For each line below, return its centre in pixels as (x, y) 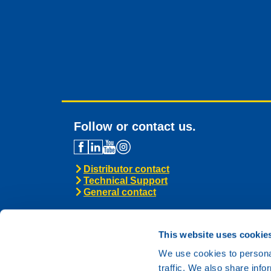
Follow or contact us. (135, 126)
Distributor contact (126, 169)
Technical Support (126, 180)
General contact (120, 192)
